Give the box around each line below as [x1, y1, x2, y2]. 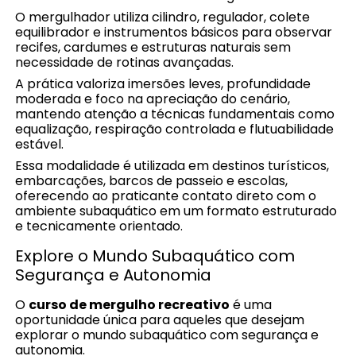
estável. [15, 134, 64, 153]
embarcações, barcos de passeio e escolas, [15, 171, 288, 190]
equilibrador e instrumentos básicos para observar [15, 22, 333, 41]
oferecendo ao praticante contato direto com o [15, 186, 317, 205]
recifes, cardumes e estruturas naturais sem [15, 37, 292, 56]
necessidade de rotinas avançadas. [15, 52, 234, 72]
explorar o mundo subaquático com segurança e [15, 325, 319, 344]
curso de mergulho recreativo [29, 295, 230, 314]
